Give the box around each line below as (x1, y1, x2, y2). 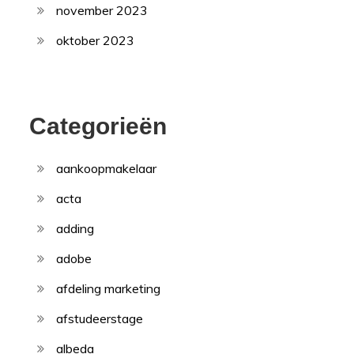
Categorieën (29, 113, 168, 140)
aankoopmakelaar (56, 160, 157, 177)
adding (56, 220, 95, 237)
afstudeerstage (56, 311, 144, 327)
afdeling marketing (56, 281, 161, 297)
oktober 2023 (56, 32, 135, 49)
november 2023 (56, 2, 149, 19)
